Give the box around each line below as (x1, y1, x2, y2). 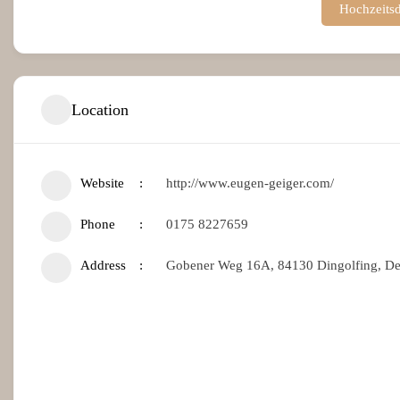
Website (80, 176, 124, 191)
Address (80, 258, 126, 273)
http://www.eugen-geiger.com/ (166, 176, 334, 191)
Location (71, 100, 129, 119)
